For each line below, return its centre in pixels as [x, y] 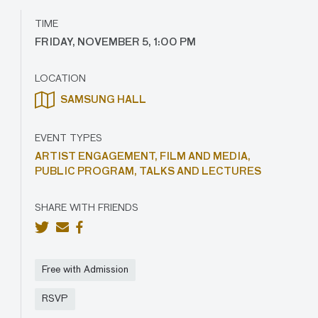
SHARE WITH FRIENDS [86, 208]
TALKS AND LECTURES [200, 172]
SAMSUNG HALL [102, 100]
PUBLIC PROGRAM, [87, 172]
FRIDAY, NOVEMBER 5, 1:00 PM [115, 43]
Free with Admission [85, 270]
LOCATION [60, 79]
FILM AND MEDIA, [205, 157]
